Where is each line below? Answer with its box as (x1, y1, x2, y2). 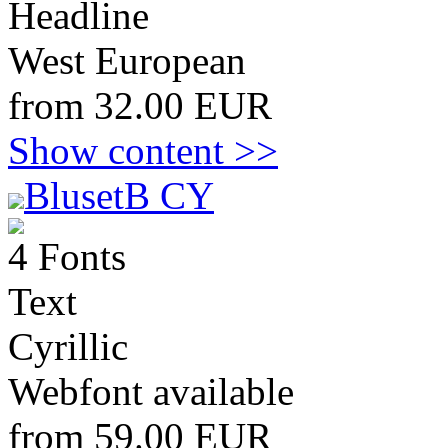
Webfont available (8, 370, 294, 413)
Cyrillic (8, 325, 128, 368)
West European (8, 39, 246, 82)
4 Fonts (8, 235, 126, 278)
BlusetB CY (24, 174, 214, 217)
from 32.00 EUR (8, 84, 272, 127)
